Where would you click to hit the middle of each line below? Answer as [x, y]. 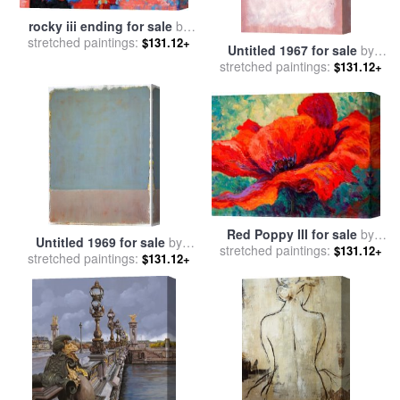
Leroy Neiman [108, 42]
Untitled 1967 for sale [292, 50]
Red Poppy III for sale [292, 233]
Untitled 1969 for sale [100, 242]
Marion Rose [300, 250]
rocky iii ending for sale [100, 25]
